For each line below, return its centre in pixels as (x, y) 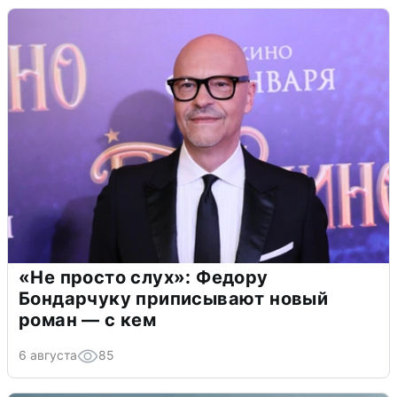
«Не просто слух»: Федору (144, 277)
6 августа (48, 354)
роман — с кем (88, 319)
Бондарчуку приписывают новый (174, 298)
